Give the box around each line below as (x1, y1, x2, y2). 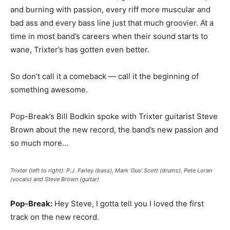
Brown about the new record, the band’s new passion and (10, 125, 218, 135)
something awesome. (10, 85, 88, 94)
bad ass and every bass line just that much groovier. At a (10, 18, 214, 28)
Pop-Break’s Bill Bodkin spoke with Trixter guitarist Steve (10, 111, 218, 121)
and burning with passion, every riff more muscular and (10, 5, 210, 14)
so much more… (10, 138, 68, 148)
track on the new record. (10, 212, 99, 222)
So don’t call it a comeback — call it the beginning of (10, 71, 199, 81)
